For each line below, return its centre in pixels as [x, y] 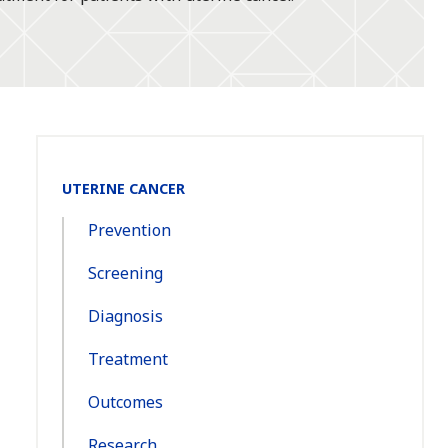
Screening [125, 273]
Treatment [128, 359]
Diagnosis [125, 316]
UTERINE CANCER [123, 189]
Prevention [129, 230]
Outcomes [125, 402]
